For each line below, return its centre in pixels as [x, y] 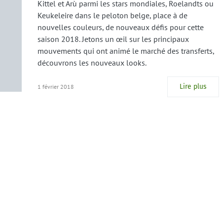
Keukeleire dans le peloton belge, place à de [112, 15]
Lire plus [193, 87]
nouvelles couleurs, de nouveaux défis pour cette [121, 27]
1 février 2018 [56, 87]
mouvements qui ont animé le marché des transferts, [126, 51]
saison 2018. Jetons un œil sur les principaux [113, 39]
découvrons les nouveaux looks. [92, 63]
